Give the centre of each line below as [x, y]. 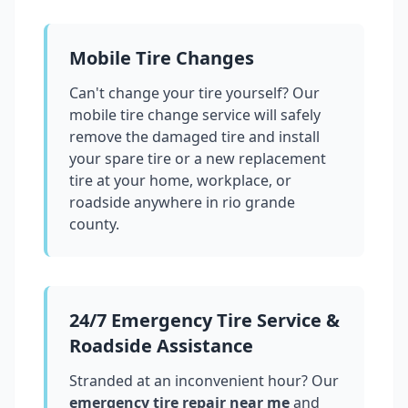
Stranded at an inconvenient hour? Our [204, 381]
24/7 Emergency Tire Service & [204, 321]
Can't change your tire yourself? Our [194, 93]
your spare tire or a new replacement [198, 159]
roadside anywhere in [146, 203]
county [92, 224]
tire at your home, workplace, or [180, 181]
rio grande [259, 203]
